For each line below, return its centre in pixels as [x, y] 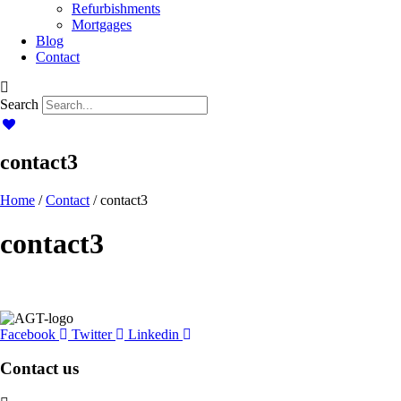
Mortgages [102, 25]
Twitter [92, 334]
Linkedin [154, 334]
